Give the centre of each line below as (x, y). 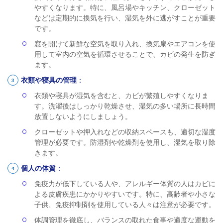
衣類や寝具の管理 (49, 80)
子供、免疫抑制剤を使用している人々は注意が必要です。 (125, 204)
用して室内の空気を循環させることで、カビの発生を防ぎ (125, 54)
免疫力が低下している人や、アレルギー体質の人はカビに (125, 183)
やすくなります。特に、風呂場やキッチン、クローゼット (125, 7)
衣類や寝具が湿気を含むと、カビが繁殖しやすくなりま (121, 95)
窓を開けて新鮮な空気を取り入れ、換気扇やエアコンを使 (125, 44)
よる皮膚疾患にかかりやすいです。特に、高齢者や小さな (125, 194)
